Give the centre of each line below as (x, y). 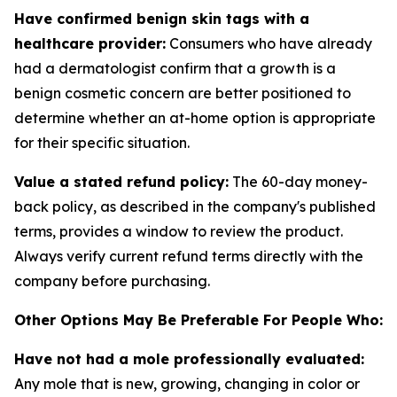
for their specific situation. (102, 143)
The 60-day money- (298, 182)
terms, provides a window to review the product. (179, 231)
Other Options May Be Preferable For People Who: (198, 320)
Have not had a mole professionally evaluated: (189, 359)
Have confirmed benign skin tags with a (162, 19)
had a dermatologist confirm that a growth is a (175, 68)
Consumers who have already (269, 43)
